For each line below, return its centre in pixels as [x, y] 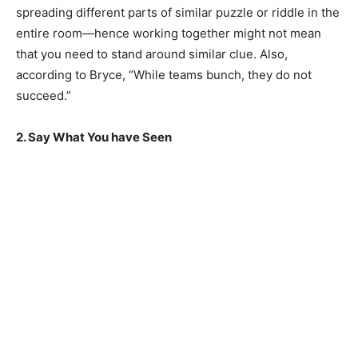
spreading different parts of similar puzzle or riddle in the [178, 12]
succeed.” [44, 95]
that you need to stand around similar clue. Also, [152, 54]
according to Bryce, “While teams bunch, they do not [164, 74]
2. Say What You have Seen [94, 137]
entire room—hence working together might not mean [169, 33]
